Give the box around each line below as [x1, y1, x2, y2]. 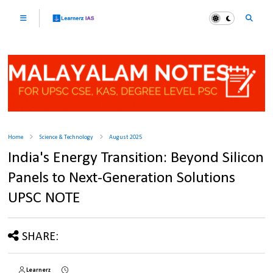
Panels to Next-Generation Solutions [8, 170, 236, 187]
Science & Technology [39, 134, 94, 141]
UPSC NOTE [8, 190, 81, 207]
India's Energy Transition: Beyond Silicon [8, 150, 264, 167]
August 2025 [109, 134, 143, 141]
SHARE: [22, 231, 59, 244]
